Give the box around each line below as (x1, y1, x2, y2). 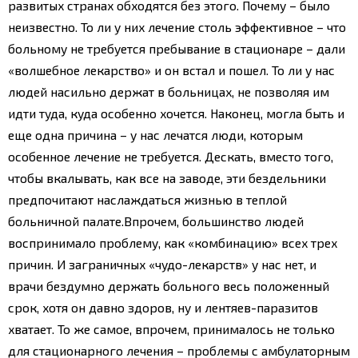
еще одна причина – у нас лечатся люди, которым (8, 126, 303, 142)
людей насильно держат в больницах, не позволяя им (8, 83, 329, 99)
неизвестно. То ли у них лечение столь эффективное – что (8, 18, 346, 34)
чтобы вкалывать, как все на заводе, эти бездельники (8, 169, 326, 185)
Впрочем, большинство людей (124, 213, 304, 229)
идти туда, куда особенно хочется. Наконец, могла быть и (8, 105, 344, 121)
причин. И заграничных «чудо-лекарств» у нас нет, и (8, 256, 316, 272)
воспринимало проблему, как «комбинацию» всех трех (8, 234, 337, 250)
